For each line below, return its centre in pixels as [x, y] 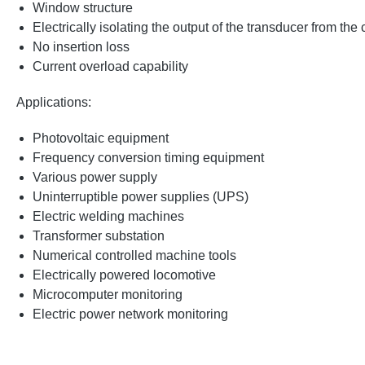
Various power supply [95, 178]
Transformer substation [99, 236]
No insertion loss [81, 47]
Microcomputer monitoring [108, 295]
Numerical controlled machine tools [134, 256]
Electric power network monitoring [130, 314]
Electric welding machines [108, 217]
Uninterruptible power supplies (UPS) [141, 197]
